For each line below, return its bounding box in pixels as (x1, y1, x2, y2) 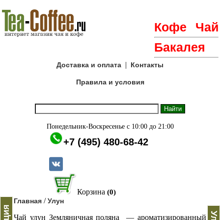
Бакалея (154, 40, 205, 54)
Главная (14, 197, 42, 205)
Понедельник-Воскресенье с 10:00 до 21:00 (46, 123, 174, 130)
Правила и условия (76, 78, 144, 86)
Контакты (131, 61, 164, 69)
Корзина (77, 188, 105, 196)
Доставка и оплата (56, 61, 121, 69)
